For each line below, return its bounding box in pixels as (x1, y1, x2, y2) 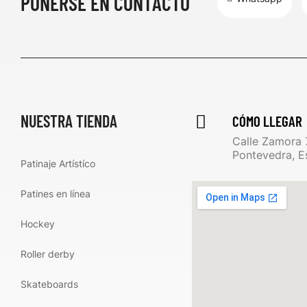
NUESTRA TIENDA (21, 111, 117, 131)
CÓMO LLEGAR (232, 112, 302, 130)
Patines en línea (21, 188, 90, 199)
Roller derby (21, 248, 75, 260)
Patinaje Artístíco (21, 158, 95, 169)
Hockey (21, 218, 55, 230)
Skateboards (21, 278, 78, 290)
